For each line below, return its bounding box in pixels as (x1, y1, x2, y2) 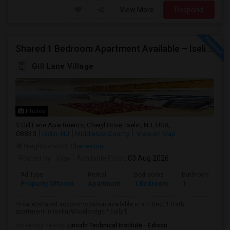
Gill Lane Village (32, 62, 94, 71)
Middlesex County (75, 129, 129, 138)
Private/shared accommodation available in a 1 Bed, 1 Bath (15, 201, 184, 208)
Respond (175, 6, 203, 14)
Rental (88, 171, 106, 178)
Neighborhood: (24, 142, 69, 150)
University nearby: (15, 222, 67, 229)
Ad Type (21, 171, 43, 178)
